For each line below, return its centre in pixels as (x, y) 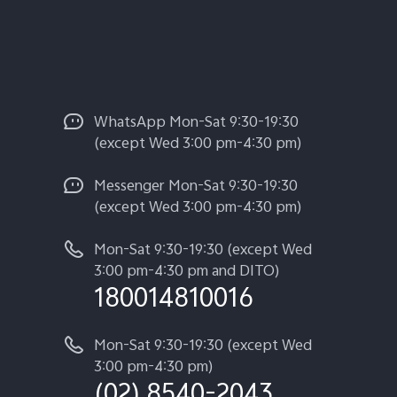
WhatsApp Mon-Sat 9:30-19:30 (196, 124)
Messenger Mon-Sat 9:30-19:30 (196, 188)
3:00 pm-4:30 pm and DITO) (187, 273)
